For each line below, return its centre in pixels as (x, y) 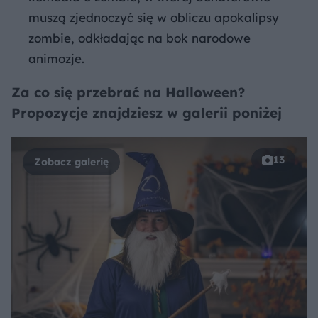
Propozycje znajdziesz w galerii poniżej (147, 113)
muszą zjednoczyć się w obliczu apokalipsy (154, 18)
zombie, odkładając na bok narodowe (139, 38)
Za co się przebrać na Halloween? (128, 93)
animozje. (56, 59)
